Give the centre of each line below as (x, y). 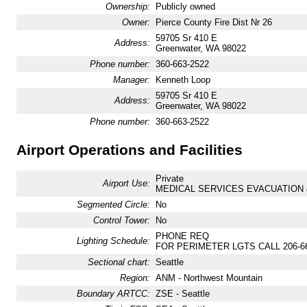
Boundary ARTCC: (113, 294)
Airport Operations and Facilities (129, 150)
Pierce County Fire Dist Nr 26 (213, 22)
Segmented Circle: (113, 205)
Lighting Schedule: (113, 241)
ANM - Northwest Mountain (209, 278)
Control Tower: (121, 221)
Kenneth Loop (183, 79)
